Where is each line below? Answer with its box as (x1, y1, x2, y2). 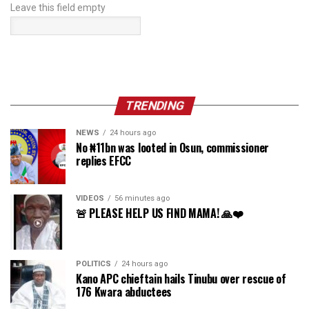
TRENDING (123, 98, 186, 112)
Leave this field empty (10, 1, 106, 13)
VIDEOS (76, 193, 104, 203)
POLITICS (76, 259, 111, 268)
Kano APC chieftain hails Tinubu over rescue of (76, 270, 286, 287)
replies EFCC (76, 152, 132, 169)
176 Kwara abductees (76, 283, 172, 300)
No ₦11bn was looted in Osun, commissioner (76, 139, 269, 156)
